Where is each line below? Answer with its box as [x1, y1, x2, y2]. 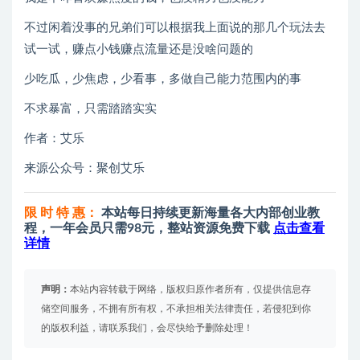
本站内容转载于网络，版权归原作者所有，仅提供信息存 [70, 284, 311, 295]
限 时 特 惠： [24, 207, 98, 220]
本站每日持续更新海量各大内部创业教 [101, 207, 320, 220]
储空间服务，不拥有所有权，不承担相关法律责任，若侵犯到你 [41, 304, 311, 314]
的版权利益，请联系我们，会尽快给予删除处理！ [41, 323, 253, 333]
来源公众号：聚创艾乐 [24, 162, 145, 175]
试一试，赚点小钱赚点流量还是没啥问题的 [24, 43, 253, 56]
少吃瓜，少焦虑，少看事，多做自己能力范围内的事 [24, 73, 301, 86]
